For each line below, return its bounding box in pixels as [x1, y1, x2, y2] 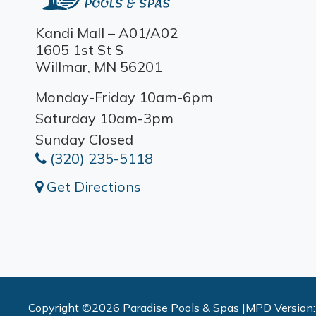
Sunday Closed [35, 130, 133, 148]
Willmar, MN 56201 [35, 58, 162, 75]
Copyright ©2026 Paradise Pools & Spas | [28, 300, 245, 315]
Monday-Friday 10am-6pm [35, 88, 213, 106]
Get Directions [43, 178, 141, 195]
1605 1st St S [35, 41, 123, 59]
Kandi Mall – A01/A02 [35, 24, 178, 42]
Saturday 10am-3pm [35, 109, 174, 127]
